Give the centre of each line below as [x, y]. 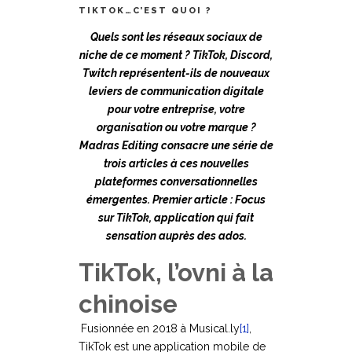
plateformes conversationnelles [176, 182]
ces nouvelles [214, 164]
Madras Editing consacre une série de [176, 146]
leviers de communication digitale [176, 92]
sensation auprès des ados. [176, 236]
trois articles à [141, 164]
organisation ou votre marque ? [176, 128]
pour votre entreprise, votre [176, 110]
